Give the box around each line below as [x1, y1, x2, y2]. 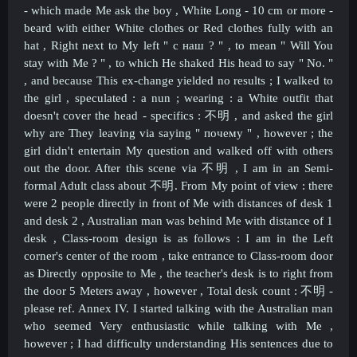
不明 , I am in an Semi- [202, 162, 334, 175]
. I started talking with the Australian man [126, 302, 334, 315]
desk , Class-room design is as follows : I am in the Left [24, 232, 333, 245]
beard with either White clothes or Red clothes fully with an [24, 22, 333, 34]
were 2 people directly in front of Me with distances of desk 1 [24, 197, 333, 210]
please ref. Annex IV [24, 302, 127, 315]
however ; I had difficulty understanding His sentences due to [24, 337, 333, 350]
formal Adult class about [24, 179, 150, 192]
